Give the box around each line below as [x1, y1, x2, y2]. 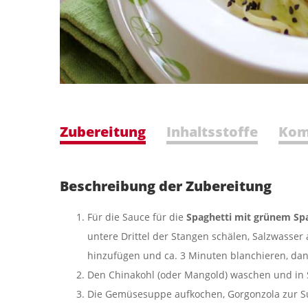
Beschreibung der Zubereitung [60, 177, 272, 196]
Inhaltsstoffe [166, 122, 258, 142]
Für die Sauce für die [87, 210, 186, 224]
